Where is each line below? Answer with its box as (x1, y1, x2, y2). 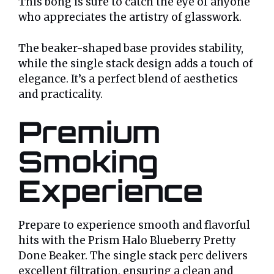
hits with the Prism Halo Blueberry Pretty (18, 234, 236, 248)
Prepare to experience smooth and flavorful (18, 218, 250, 232)
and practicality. (18, 87, 103, 101)
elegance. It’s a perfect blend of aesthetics (18, 72, 238, 86)
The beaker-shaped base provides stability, (18, 41, 243, 55)
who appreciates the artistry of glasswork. (18, 10, 242, 24)
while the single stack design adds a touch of (18, 56, 253, 70)
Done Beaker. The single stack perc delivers (18, 249, 248, 263)
